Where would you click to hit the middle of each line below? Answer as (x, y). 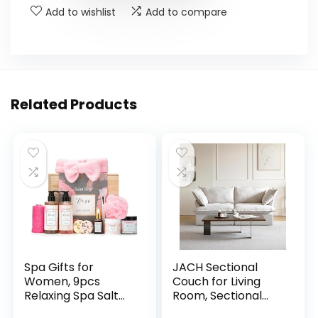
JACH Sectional (215, 268)
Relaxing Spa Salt (72, 296)
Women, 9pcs (62, 282)
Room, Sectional (218, 296)
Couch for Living (217, 282)
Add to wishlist (81, 12)
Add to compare (186, 12)
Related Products (74, 105)
